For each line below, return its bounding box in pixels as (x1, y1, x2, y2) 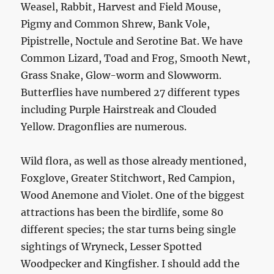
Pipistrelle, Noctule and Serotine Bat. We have (21, 34, 243, 47)
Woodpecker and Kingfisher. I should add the (21, 257, 240, 270)
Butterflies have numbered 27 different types (21, 86, 240, 98)
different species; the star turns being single (21, 223, 237, 235)
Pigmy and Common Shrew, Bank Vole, (21, 17, 210, 30)
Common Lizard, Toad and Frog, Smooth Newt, (21, 51, 251, 64)
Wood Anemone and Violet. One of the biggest (21, 188, 245, 201)
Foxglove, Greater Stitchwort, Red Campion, (21, 171, 235, 184)
